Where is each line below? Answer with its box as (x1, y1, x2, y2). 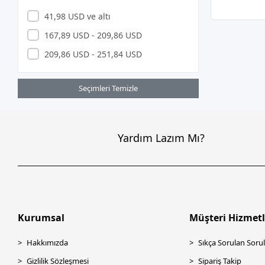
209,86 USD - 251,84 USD (44, 48, 142, 60)
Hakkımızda (27, 237, 69, 248)
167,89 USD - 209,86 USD (44, 29, 142, 41)
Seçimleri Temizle (79, 83, 138, 93)
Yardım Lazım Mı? (118, 130, 205, 145)
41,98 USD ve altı (44, 10, 111, 22)
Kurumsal (18, 211, 65, 224)
